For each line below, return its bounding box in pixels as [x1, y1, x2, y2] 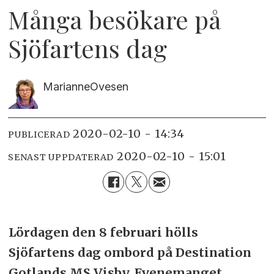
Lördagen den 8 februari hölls [8, 224, 198, 240]
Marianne [42, 80, 90, 93]
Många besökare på [8, 2, 221, 35]
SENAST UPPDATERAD [8, 151, 114, 163]
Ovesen [89, 80, 128, 93]
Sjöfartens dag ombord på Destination [8, 244, 251, 260]
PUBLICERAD [8, 128, 70, 140]
